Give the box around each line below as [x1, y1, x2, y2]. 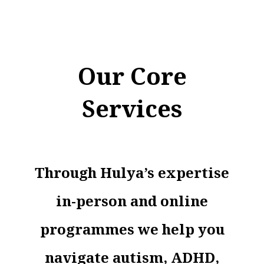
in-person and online [56, 190, 208, 210]
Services [82, 91, 182, 124]
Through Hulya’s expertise [35, 162, 229, 182]
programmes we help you [39, 219, 225, 239]
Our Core [77, 59, 187, 92]
